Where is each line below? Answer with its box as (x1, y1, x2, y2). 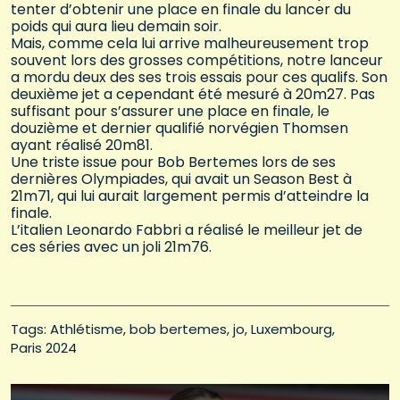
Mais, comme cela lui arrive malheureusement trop (11, 33, 369, 54)
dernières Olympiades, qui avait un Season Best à (11, 169, 352, 190)
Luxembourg (251, 320, 332, 339)
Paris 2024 (11, 338, 77, 358)
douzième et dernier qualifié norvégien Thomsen (11, 118, 348, 139)
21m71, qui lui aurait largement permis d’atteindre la (11, 186, 369, 207)
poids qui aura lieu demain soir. (11, 16, 225, 37)
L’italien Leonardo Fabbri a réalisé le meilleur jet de (11, 220, 362, 241)
